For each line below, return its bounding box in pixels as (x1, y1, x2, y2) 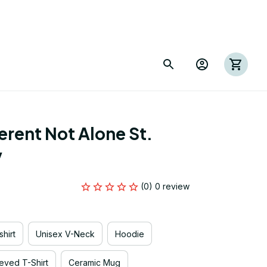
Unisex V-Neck (36, 228, 95, 239)
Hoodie (115, 228, 144, 239)
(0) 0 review (141, 181, 190, 191)
